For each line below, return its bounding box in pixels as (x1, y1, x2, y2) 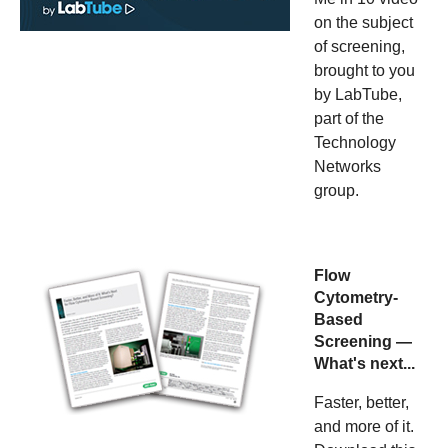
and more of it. (314, 417, 414, 435)
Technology (314, 133, 396, 151)
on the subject (314, 13, 413, 31)
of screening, (314, 37, 405, 55)
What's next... (314, 354, 415, 372)
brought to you (314, 61, 415, 79)
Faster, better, (314, 393, 409, 411)
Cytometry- (314, 288, 398, 306)
